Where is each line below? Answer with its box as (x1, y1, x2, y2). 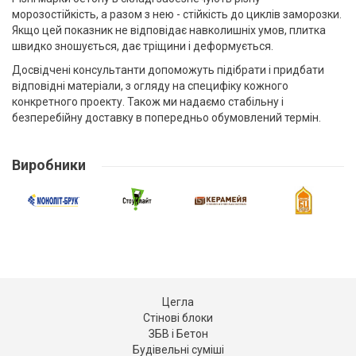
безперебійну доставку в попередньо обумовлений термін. (12, 111, 321, 125)
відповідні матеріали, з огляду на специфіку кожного (12, 79, 288, 93)
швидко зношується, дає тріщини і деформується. (12, 40, 273, 53)
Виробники (12, 157, 86, 174)
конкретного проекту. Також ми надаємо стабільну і (12, 95, 284, 109)
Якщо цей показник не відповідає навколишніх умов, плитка (12, 24, 326, 37)
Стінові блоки (143, 311, 213, 325)
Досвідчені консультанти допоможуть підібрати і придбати (12, 64, 324, 77)
